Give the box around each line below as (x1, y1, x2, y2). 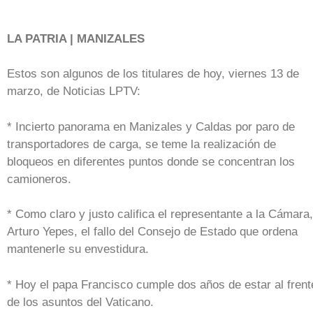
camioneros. (7, 172, 71, 186)
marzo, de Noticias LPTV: (7, 85, 144, 99)
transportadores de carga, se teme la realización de (7, 137, 276, 151)
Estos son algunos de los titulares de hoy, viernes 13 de (7, 67, 299, 81)
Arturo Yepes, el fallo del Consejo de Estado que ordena (7, 225, 298, 239)
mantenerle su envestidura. (7, 242, 152, 256)
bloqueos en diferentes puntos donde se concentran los (7, 154, 295, 168)
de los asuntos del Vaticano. (7, 295, 154, 309)
